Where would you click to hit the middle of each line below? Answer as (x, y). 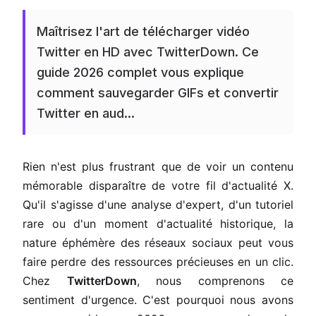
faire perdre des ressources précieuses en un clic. (158, 262)
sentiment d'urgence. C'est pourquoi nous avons (158, 300)
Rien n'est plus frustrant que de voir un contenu (158, 166)
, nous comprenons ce (215, 281)
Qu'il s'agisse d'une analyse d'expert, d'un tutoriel (158, 205)
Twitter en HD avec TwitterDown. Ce (148, 52)
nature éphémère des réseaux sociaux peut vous (158, 243)
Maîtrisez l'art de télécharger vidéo (143, 31)
